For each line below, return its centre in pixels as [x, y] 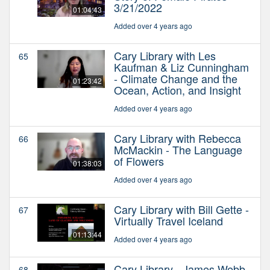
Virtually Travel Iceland [168, 220]
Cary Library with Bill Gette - [181, 209]
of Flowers [139, 161]
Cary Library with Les [165, 55]
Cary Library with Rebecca [177, 138]
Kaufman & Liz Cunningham [181, 67]
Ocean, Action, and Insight [177, 89]
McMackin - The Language [178, 149]
